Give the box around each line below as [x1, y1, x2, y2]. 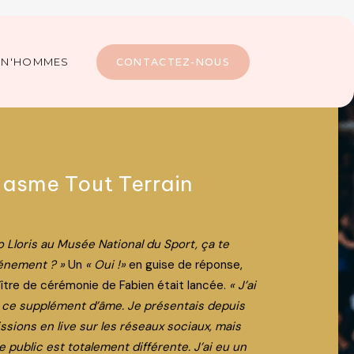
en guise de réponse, [126, 257, 243, 273]
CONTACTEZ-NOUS [115, 55, 230, 69]
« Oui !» [85, 257, 126, 273]
